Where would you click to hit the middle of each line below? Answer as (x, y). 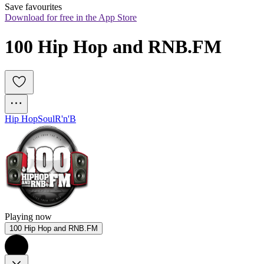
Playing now (28, 217)
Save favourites (33, 7)
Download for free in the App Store (71, 18)
